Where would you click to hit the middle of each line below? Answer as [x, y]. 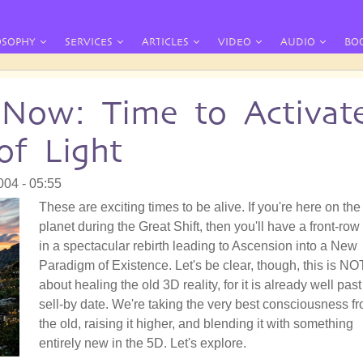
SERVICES [89, 42]
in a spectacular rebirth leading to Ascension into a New [198, 246]
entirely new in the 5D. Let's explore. [143, 343]
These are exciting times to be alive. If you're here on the [200, 207]
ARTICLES [165, 42]
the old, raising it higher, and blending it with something [196, 323]
